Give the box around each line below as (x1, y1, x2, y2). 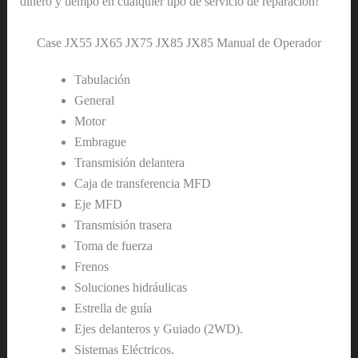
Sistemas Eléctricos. (74, 342, 174, 356)
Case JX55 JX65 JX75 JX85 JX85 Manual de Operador (37, 35, 321, 50)
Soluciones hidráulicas (74, 280, 187, 294)
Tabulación (74, 72, 130, 86)
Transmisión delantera (74, 155, 185, 169)
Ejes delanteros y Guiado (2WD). (74, 321, 243, 336)
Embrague (74, 134, 126, 149)
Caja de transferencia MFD (74, 176, 211, 190)
